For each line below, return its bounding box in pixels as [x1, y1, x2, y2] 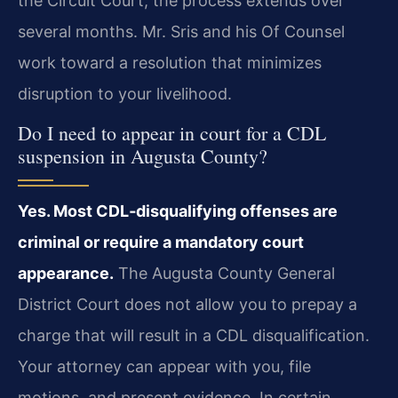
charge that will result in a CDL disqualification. [18, 326, 370, 346]
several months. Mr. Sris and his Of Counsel [18, 22, 345, 42]
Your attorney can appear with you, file [18, 357, 311, 377]
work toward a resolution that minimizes [18, 53, 322, 73]
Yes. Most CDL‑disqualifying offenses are [18, 202, 338, 221]
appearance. [18, 264, 114, 283]
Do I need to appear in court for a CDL [18, 120, 326, 147]
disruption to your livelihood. [18, 84, 232, 104]
